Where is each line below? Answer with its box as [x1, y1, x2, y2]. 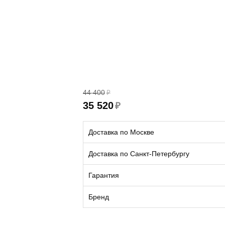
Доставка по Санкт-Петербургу [88, 150, 189, 158]
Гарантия [88, 171, 119, 179]
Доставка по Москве [88, 128, 154, 136]
